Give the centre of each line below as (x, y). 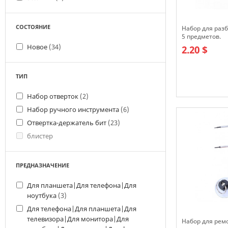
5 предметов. (201, 36)
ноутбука (42, 195)
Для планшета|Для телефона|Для (82, 185)
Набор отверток (53, 96)
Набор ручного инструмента (74, 109)
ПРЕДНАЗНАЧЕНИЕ (42, 165)
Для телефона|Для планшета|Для (82, 209)
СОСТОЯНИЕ (33, 27)
